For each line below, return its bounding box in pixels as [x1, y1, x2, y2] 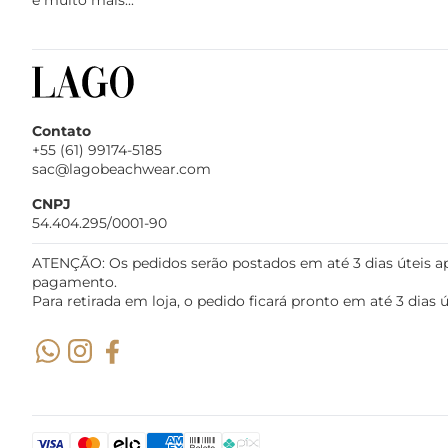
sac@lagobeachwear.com [32, 161, 211, 178]
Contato [32, 123, 91, 140]
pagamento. [32, 274, 117, 291]
